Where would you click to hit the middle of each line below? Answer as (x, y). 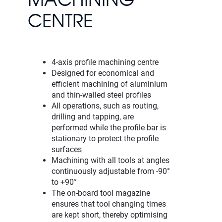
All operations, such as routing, (105, 106)
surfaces (67, 149)
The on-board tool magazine (101, 193)
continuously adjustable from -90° (111, 171)
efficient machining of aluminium (110, 84)
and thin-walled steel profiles (101, 95)
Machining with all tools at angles (111, 160)
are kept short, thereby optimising (110, 215)
